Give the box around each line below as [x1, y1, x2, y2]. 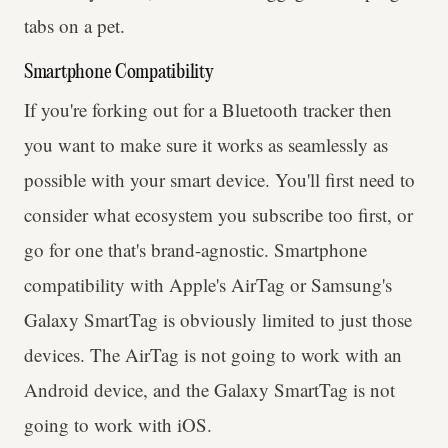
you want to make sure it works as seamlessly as [24, 131, 388, 157]
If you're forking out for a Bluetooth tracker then [24, 96, 392, 122]
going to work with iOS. [24, 411, 212, 437]
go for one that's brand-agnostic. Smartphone [24, 236, 367, 262]
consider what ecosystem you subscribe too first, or [24, 201, 413, 227]
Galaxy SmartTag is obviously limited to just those [24, 306, 412, 332]
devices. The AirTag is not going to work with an [24, 341, 402, 367]
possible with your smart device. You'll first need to [24, 166, 415, 192]
